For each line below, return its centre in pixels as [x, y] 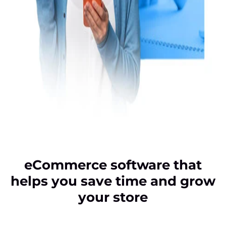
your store [113, 197]
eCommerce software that [113, 165]
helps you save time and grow [113, 181]
